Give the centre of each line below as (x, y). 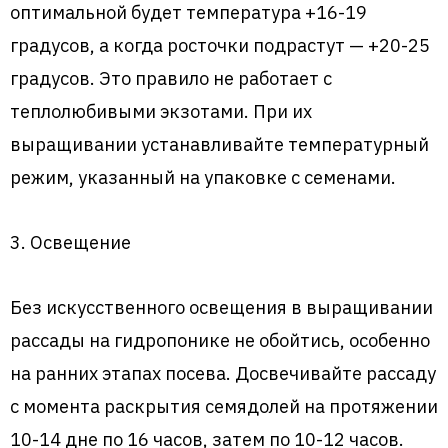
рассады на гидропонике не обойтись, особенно (220, 340)
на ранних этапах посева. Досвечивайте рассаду (223, 373)
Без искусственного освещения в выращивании (221, 307)
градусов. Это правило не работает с (171, 78)
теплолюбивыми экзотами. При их (161, 111)
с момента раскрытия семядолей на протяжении (224, 406)
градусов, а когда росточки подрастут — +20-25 (220, 45)
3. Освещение (70, 242)
